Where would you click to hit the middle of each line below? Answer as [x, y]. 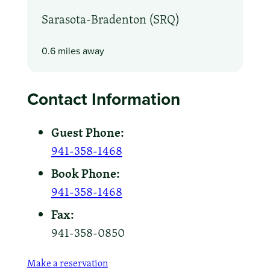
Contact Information [103, 99]
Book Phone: [85, 174]
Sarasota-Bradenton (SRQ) [110, 20]
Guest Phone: [87, 133]
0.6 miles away [73, 50]
